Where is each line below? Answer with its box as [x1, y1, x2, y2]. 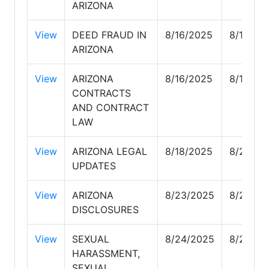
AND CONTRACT [72, 101, 149, 113]
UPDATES [72, 159, 116, 172]
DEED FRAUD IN [72, 28, 147, 41]
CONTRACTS [72, 86, 131, 99]
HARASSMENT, [72, 247, 140, 259]
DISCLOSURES [72, 203, 139, 216]
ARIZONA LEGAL [72, 145, 147, 157]
